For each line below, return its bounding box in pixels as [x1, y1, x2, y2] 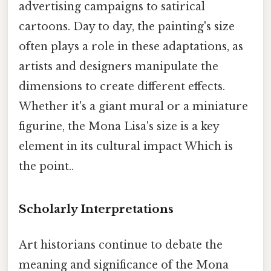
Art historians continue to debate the [19, 238, 223, 252]
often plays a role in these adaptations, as [19, 40, 243, 54]
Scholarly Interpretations [19, 201, 174, 216]
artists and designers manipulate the [19, 60, 218, 74]
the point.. [19, 160, 74, 174]
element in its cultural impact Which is [19, 140, 233, 154]
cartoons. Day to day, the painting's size [19, 20, 235, 34]
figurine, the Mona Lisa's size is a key [19, 120, 219, 134]
